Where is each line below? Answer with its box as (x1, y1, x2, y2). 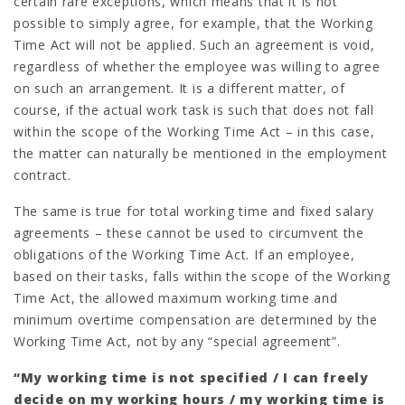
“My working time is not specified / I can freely (14, 368, 369, 386)
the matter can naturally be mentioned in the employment (14, 144, 388, 162)
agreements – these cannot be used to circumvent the (14, 223, 364, 241)
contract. (14, 165, 71, 184)
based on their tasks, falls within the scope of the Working (14, 267, 391, 285)
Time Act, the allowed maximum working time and (14, 288, 338, 306)
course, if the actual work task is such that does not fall (14, 100, 374, 118)
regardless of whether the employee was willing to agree (14, 57, 381, 75)
